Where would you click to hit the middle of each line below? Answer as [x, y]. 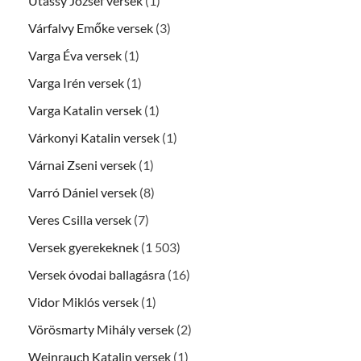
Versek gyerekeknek [83, 247]
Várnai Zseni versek [82, 165]
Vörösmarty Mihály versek [101, 330]
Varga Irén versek [76, 83]
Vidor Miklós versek [83, 302]
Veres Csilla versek [80, 220]
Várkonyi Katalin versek [94, 138]
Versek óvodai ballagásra [97, 275]
